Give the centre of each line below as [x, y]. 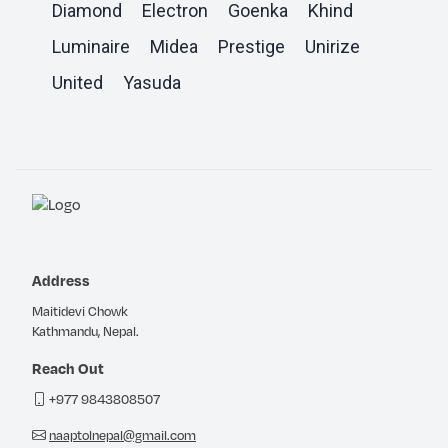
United [77, 82]
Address [61, 281]
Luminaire [91, 46]
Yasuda [152, 82]
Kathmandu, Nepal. [85, 331]
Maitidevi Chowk [80, 311]
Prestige [251, 46]
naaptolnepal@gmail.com [122, 435]
